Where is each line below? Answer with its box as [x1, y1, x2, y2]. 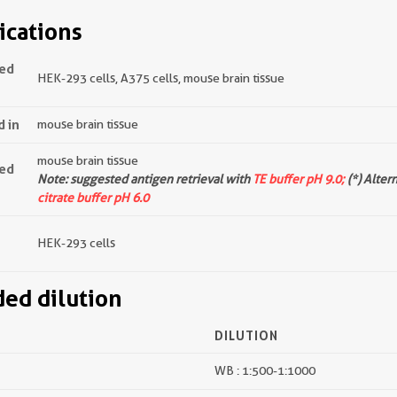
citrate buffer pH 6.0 [37, 191, 149, 205]
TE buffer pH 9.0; [253, 172, 345, 186]
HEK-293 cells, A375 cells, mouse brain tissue [37, 71, 284, 85]
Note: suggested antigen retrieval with [37, 172, 253, 186]
